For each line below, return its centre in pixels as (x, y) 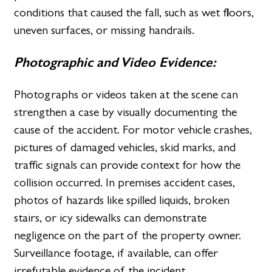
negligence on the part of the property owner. (128, 235)
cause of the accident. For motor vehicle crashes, (133, 129)
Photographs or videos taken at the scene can (126, 94)
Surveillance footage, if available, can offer (116, 253)
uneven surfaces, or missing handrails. (104, 30)
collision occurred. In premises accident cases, (125, 182)
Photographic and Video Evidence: (115, 62)
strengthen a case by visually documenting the (126, 112)
